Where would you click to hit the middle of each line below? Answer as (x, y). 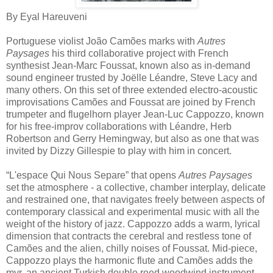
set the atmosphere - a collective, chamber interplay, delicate (136, 187)
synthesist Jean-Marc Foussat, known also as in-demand (128, 65)
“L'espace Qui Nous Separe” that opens (92, 175)
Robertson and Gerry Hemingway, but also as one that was (133, 138)
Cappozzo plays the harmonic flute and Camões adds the (129, 260)
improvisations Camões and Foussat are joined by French (131, 102)
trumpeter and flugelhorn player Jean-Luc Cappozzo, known (135, 114)
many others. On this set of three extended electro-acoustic (132, 90)
